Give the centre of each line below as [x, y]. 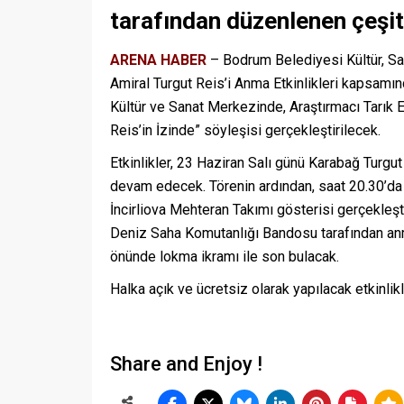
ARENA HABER [158, 60]
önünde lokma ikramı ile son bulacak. [225, 257]
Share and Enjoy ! [186, 364]
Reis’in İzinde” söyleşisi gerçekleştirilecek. [245, 131]
